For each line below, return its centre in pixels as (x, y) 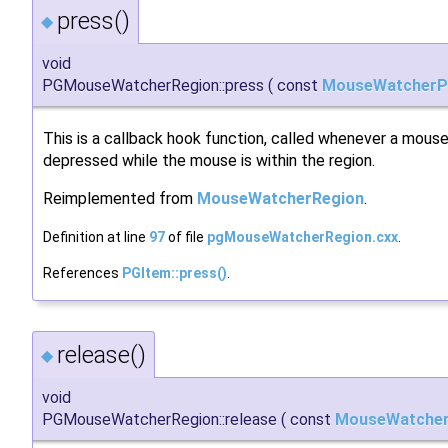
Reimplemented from (120, 199)
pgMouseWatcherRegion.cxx (302, 237)
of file (186, 237)
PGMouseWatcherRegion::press (153, 86)
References (82, 273)
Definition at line (96, 237)
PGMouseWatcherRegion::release (159, 420)
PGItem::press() (174, 273)
